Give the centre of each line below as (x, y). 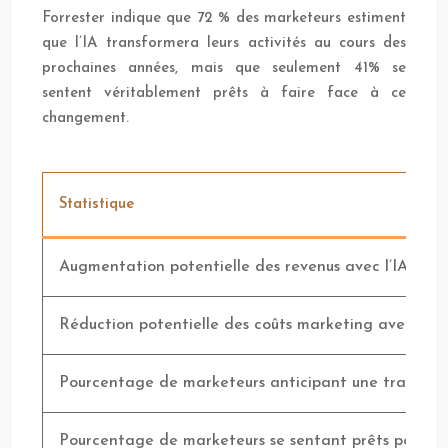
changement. (85, 119)
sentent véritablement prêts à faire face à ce (224, 94)
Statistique (96, 205)
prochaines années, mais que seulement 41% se (224, 69)
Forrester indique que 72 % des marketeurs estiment (224, 19)
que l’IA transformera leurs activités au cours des (224, 44)
